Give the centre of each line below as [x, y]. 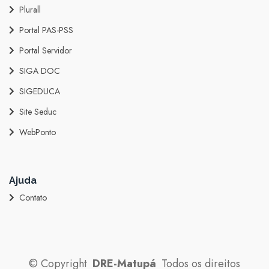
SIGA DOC [40, 71]
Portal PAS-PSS [46, 30]
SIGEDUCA [40, 91]
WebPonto [38, 132]
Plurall [30, 9]
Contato [33, 197]
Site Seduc [38, 111]
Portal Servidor [46, 50]
